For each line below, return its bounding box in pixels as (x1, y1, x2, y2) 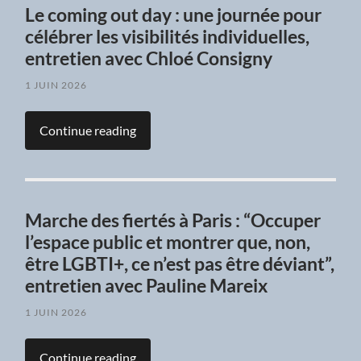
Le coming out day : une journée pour (25, 4, 322, 27)
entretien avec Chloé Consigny (25, 48, 273, 70)
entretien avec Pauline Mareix (25, 275, 268, 297)
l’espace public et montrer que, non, (25, 231, 311, 254)
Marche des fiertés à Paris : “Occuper (25, 210, 322, 232)
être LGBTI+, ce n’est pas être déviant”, (25, 253, 335, 276)
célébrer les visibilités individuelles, (25, 26, 310, 48)
